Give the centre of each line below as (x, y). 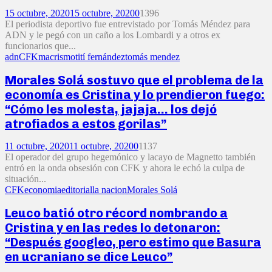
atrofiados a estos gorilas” (86, 124)
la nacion (110, 190)
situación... (25, 179)
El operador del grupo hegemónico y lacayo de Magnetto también (130, 157)
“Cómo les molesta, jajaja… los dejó (111, 109)
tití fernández (100, 56)
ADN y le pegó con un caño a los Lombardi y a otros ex (113, 35)
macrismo (57, 56)
